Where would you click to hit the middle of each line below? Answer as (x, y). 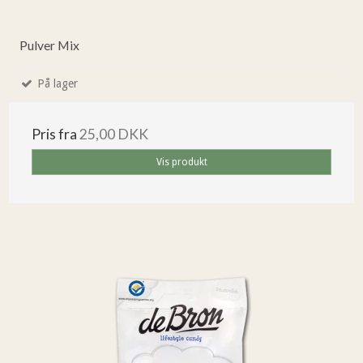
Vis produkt (181, 162)
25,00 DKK (114, 134)
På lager (56, 83)
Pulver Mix (49, 45)
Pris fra (56, 134)
